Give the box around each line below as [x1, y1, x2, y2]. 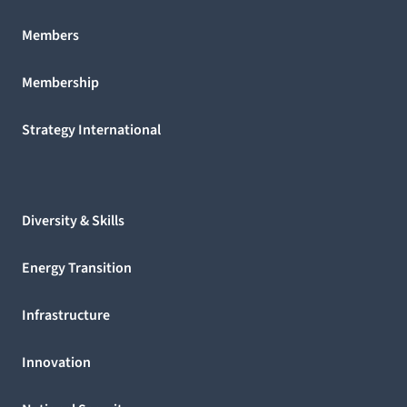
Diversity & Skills [22, 210, 124, 231]
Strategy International [22, 119, 161, 140]
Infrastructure [22, 304, 110, 325]
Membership [22, 72, 99, 93]
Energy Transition [22, 257, 132, 278]
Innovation [22, 352, 91, 372]
